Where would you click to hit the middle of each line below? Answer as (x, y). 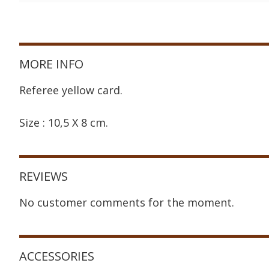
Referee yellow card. (71, 90)
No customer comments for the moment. (127, 202)
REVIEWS (44, 176)
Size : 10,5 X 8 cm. (64, 122)
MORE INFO (51, 64)
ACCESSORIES (57, 256)
